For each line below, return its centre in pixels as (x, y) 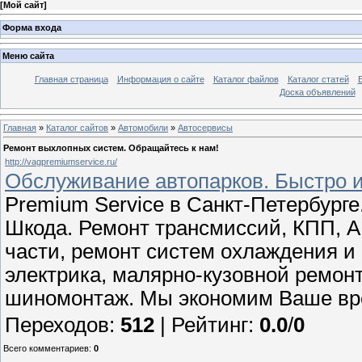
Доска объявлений (317, 93)
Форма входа (32, 27)
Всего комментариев (46, 348)
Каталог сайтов (77, 127)
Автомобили (143, 127)
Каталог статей (318, 80)
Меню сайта (28, 56)
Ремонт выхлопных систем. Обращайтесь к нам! (111, 147)
